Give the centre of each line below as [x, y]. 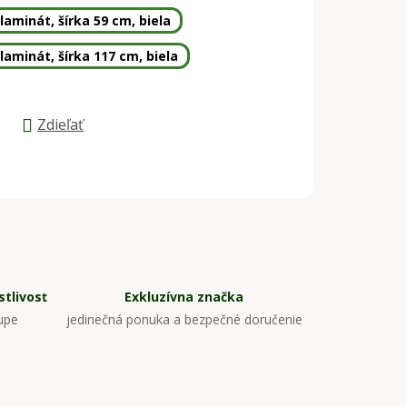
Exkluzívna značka [184, 297]
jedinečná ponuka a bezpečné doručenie [184, 320]
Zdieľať [60, 125]
